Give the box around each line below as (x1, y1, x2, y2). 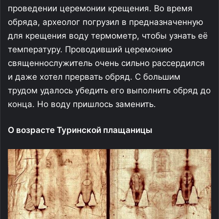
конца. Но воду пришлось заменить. (8, 99, 156, 109)
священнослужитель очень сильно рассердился (8, 58, 205, 68)
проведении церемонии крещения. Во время (8, 3, 193, 13)
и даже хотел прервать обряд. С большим (8, 71, 180, 82)
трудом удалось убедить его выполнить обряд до (8, 85, 211, 95)
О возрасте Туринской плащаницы (8, 125, 153, 135)
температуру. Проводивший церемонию (8, 44, 173, 54)
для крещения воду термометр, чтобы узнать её (8, 30, 208, 41)
